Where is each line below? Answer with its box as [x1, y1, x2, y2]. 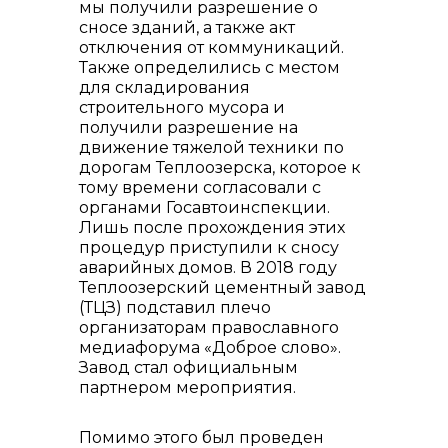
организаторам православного [79, 318, 339, 337]
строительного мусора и [79, 98, 285, 117]
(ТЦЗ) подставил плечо [79, 298, 271, 317]
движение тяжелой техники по [79, 138, 344, 157]
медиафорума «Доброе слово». [79, 338, 341, 357]
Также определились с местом [79, 58, 340, 77]
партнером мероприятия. [79, 378, 296, 397]
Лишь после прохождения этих [79, 218, 345, 237]
